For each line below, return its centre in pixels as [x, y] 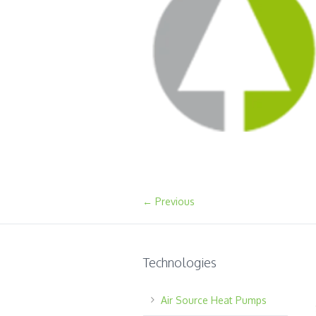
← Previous [169, 201]
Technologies [180, 262]
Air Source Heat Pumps [213, 300]
